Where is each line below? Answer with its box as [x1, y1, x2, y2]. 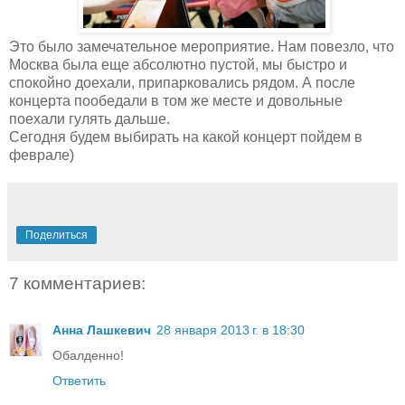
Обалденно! [52, 348, 124, 363]
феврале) [9, 146, 74, 163]
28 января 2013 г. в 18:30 [156, 323, 305, 338]
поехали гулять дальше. [9, 110, 170, 127]
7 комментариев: [9, 273, 146, 293]
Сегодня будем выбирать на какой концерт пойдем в [9, 128, 363, 145]
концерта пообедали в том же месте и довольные [9, 92, 343, 108]
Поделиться [25, 228, 88, 241]
